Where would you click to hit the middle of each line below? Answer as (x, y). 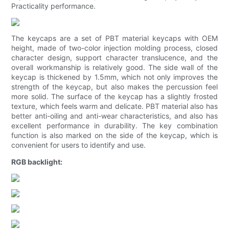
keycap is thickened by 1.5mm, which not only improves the (114, 77)
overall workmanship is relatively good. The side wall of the (114, 67)
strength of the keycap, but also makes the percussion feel (114, 87)
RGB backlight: (37, 162)
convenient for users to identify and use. (79, 145)
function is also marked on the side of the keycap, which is (114, 135)
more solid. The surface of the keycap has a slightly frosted (114, 97)
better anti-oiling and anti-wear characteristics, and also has (114, 116)
